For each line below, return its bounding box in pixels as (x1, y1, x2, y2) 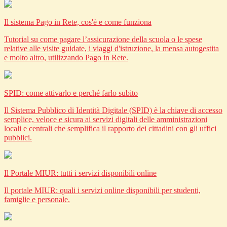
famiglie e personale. (4, 195, 70, 204)
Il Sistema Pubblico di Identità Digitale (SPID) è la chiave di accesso (4, 106, 222, 115)
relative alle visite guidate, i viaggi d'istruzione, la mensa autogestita (4, 44, 219, 53)
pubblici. (4, 133, 32, 142)
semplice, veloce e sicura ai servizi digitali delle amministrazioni (4, 115, 207, 124)
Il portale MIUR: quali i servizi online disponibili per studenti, (4, 186, 201, 195)
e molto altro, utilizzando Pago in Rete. (4, 53, 128, 62)
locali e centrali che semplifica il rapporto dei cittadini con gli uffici (4, 124, 216, 133)
